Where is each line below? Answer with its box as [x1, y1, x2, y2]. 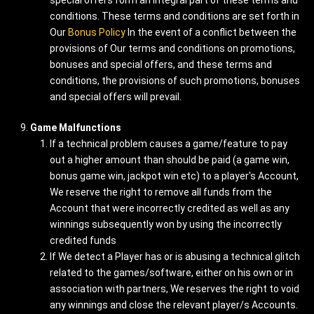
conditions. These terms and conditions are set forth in [50, 11, 299, 22]
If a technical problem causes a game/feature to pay [50, 138, 287, 149]
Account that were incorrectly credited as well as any [50, 203, 289, 214]
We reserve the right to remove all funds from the [50, 186, 272, 198]
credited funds [50, 235, 116, 246]
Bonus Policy [68, 27, 125, 38]
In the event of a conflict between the [125, 27, 296, 38]
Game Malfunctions [30, 122, 121, 133]
